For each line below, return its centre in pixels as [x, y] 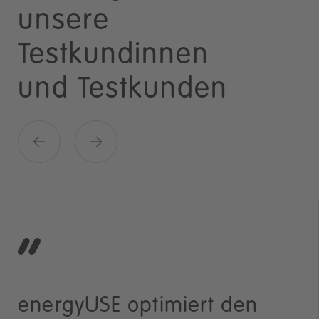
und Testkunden [123, 89]
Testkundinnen [114, 54]
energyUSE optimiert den [138, 306]
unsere [64, 20]
